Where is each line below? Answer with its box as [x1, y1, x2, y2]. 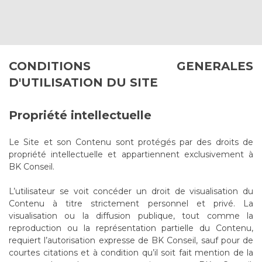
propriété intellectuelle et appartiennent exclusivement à [9, 149, 253, 160]
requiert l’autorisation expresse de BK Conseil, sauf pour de [9, 235, 253, 246]
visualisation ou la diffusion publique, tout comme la [9, 211, 253, 221]
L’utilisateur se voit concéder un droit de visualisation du [9, 186, 253, 196]
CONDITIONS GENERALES [9, 59, 253, 73]
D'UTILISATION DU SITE [9, 75, 158, 89]
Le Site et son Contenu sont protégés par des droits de [9, 137, 253, 147]
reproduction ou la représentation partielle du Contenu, [9, 223, 253, 233]
